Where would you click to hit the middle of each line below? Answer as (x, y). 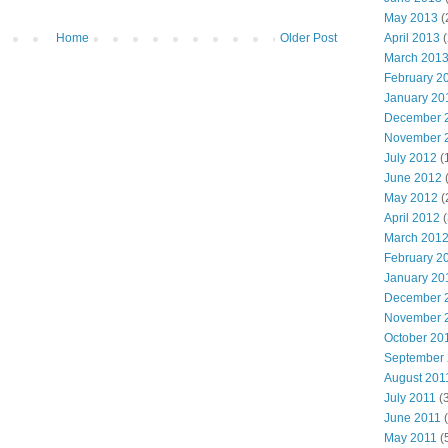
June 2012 (413, 178)
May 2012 (411, 198)
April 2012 (412, 218)
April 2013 (412, 38)
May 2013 (411, 18)
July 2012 (410, 158)
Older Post (308, 37)
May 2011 (410, 438)
